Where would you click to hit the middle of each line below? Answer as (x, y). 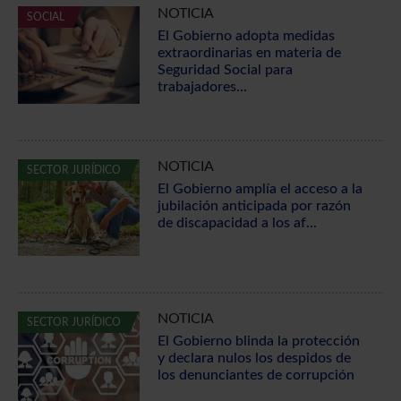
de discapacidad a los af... (237, 222)
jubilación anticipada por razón (254, 205)
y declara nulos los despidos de (254, 358)
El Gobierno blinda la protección (258, 341)
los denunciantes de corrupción (256, 375)
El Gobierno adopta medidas (246, 35)
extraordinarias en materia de (249, 52)
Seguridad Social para (225, 69)
